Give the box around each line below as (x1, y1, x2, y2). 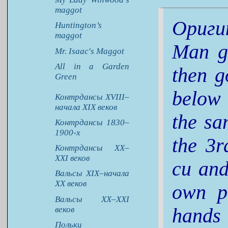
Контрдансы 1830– (54, 117, 129, 127)
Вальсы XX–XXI (54, 194, 129, 204)
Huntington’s (54, 20, 102, 31)
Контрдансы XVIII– (54, 92, 129, 102)
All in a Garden (54, 61, 129, 71)
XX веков (54, 179, 87, 189)
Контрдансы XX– (54, 143, 129, 153)
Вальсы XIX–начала (54, 168, 129, 179)
